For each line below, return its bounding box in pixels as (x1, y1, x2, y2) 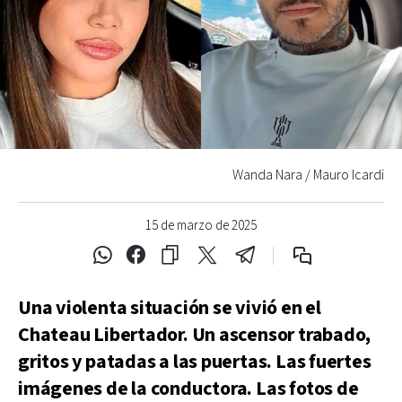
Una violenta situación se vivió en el (18, 294, 321, 321)
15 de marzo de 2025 (145, 216, 257, 234)
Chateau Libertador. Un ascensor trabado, (18, 321, 371, 348)
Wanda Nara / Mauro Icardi (232, 165, 384, 185)
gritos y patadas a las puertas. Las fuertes (18, 348, 371, 375)
